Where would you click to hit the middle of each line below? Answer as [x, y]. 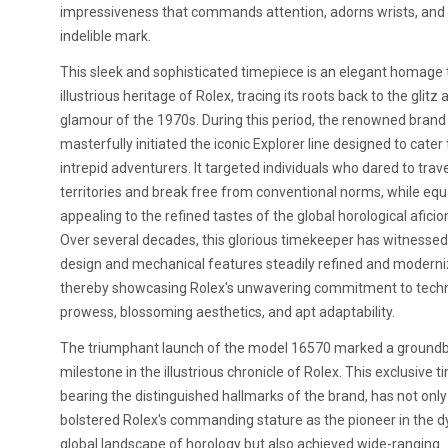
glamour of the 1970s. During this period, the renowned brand [253, 120]
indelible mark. [105, 36]
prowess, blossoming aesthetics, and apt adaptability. [227, 312]
